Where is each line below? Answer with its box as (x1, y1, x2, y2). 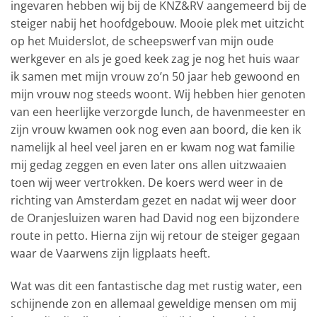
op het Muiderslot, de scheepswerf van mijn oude (11, 33, 274, 49)
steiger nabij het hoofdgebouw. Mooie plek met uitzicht (11, 15, 304, 31)
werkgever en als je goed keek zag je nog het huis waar (11, 50, 300, 67)
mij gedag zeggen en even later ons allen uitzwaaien (11, 156, 287, 173)
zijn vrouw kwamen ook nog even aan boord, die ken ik (11, 121, 301, 137)
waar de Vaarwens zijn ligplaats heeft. (11, 245, 210, 261)
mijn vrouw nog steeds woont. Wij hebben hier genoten (11, 86, 306, 102)
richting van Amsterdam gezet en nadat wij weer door (11, 192, 296, 208)
